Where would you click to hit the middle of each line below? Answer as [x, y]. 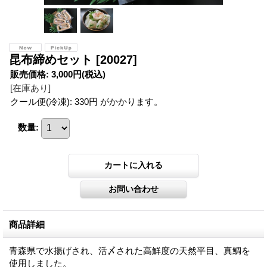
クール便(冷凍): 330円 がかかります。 [86, 101]
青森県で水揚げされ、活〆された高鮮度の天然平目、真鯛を [130, 250]
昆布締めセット [52, 59]
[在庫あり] [30, 88]
